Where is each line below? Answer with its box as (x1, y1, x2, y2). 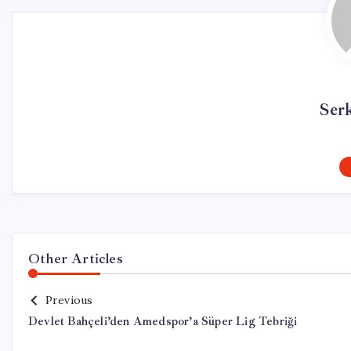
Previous (45, 293, 93, 307)
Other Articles (28, 250, 123, 267)
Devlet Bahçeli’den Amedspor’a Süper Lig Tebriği (28, 314, 298, 329)
